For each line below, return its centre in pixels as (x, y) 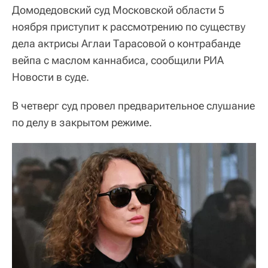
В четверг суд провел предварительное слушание (133, 105)
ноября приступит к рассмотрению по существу (129, 26)
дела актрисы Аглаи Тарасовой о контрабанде (126, 43)
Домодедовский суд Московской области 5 (118, 10)
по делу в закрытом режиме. (82, 122)
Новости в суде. (51, 77)
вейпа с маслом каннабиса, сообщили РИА (118, 60)
